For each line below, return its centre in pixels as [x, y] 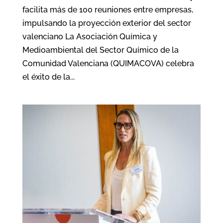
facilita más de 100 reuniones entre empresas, [108, 9]
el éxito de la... [48, 77]
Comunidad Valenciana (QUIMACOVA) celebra [108, 63]
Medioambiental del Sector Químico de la [100, 50]
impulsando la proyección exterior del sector [107, 23]
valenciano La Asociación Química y [90, 36]
